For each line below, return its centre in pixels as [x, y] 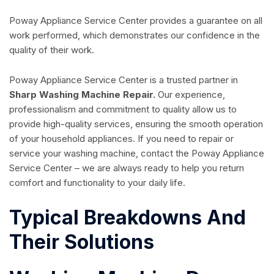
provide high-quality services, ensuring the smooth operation [136, 124]
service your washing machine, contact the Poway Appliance [137, 154]
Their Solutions [82, 242]
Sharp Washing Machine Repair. [83, 95]
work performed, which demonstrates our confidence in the [135, 35]
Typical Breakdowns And [128, 218]
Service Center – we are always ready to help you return [127, 168]
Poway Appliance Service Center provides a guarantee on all [136, 21]
